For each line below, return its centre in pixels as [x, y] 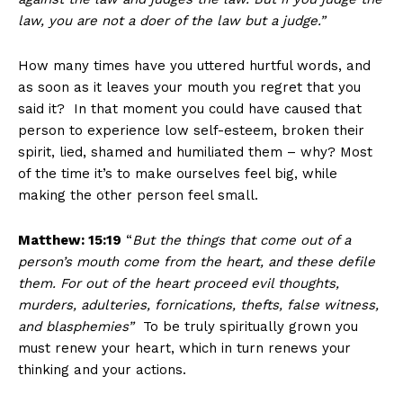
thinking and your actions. [102, 370]
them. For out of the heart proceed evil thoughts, [179, 284]
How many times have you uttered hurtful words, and [194, 66]
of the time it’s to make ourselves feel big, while [178, 174]
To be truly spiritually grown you [251, 327]
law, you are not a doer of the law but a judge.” [172, 21]
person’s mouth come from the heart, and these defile [197, 262]
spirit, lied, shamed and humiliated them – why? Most [195, 152]
